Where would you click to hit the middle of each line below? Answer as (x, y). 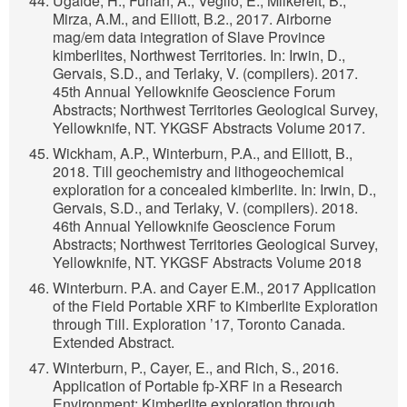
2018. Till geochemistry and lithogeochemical (199, 172)
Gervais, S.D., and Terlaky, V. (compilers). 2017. (205, 74)
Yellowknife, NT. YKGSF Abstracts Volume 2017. (209, 128)
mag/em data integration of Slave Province (189, 37)
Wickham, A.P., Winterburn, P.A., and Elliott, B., (203, 154)
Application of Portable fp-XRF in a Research (198, 386)
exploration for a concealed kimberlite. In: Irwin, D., (214, 190)
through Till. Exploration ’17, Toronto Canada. (199, 324)
